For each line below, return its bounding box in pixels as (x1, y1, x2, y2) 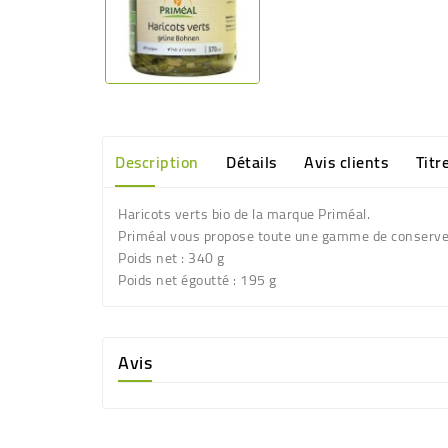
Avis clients (304, 146, 388, 177)
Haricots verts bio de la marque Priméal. (118, 200, 370, 227)
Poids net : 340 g (118, 244, 225, 271)
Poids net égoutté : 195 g (118, 266, 277, 293)
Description (115, 146, 199, 177)
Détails (226, 146, 277, 177)
